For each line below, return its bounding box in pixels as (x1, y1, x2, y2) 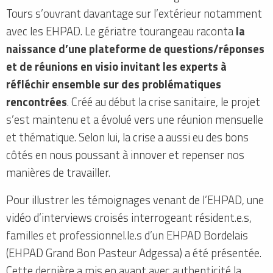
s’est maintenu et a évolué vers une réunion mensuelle (6, 110, 263, 128)
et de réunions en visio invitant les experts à (6, 57, 227, 75)
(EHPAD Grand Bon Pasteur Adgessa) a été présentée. (6, 244, 261, 261)
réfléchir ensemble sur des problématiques (6, 75, 221, 93)
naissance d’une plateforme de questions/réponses (6, 40, 264, 57)
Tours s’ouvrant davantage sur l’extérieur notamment (6, 4, 262, 22)
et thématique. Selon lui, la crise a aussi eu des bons (6, 128, 249, 146)
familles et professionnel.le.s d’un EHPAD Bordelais (6, 226, 248, 244)
